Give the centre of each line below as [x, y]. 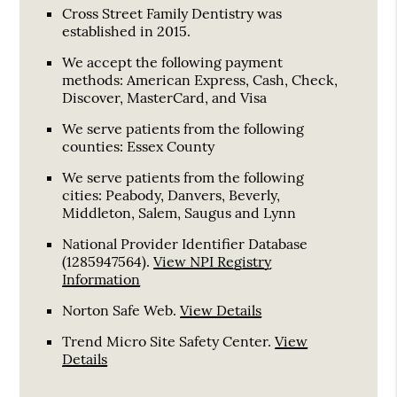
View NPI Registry [213, 261]
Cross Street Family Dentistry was [172, 13]
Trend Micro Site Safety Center [165, 341]
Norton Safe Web [118, 310]
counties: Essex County [139, 146]
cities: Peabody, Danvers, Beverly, [171, 195]
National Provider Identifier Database [185, 243]
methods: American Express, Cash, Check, [200, 79]
